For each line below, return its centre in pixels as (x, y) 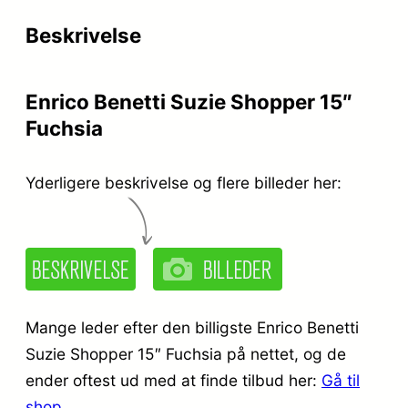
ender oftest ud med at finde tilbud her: (173, 380)
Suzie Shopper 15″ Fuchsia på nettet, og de (186, 353)
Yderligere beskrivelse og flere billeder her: (184, 183)
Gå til (341, 380)
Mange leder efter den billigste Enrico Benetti (192, 327)
